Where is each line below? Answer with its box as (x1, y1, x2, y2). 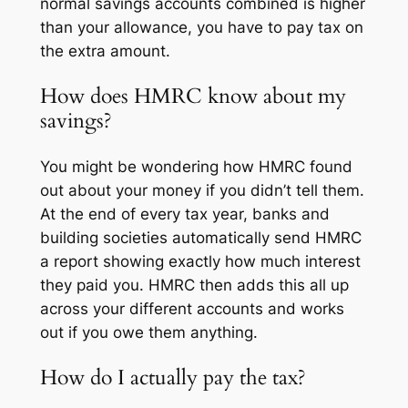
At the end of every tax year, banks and (39, 204, 330, 223)
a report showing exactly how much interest (39, 251, 361, 270)
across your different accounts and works (39, 299, 344, 318)
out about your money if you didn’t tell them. (39, 180, 364, 199)
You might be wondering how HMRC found (39, 157, 352, 176)
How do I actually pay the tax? (39, 362, 306, 392)
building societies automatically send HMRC (39, 228, 362, 247)
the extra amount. (39, 42, 170, 61)
